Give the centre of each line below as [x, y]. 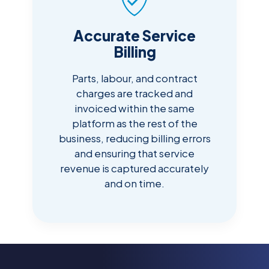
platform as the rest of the [134, 123]
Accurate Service [134, 36]
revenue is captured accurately [134, 168]
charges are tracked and [134, 93]
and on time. [134, 183]
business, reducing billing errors [134, 138]
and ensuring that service [134, 153]
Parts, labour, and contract [134, 78]
